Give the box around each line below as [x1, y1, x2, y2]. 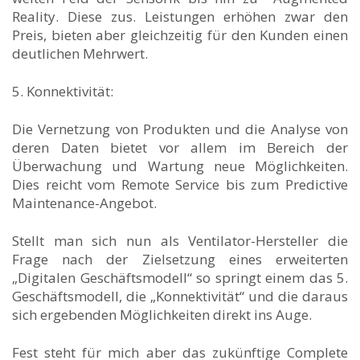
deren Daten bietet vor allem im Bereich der [12, 137, 348, 157]
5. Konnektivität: [12, 81, 113, 100]
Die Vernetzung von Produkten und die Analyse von [12, 119, 348, 138]
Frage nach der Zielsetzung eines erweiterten [12, 249, 348, 268]
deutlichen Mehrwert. [12, 43, 148, 63]
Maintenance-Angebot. [12, 193, 157, 212]
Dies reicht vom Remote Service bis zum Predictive [12, 174, 348, 194]
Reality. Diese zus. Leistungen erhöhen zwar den [12, 6, 348, 26]
